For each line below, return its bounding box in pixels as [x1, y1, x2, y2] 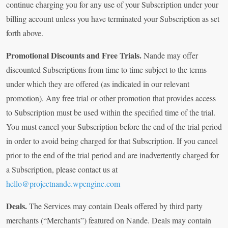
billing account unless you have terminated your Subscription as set [6, 13, 219, 24]
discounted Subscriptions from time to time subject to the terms [6, 64, 207, 75]
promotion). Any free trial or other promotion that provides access [6, 93, 216, 104]
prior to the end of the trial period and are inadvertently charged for [6, 150, 219, 161]
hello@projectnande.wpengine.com [6, 178, 120, 189]
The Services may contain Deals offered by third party [29, 201, 203, 212]
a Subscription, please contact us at [6, 164, 118, 175]
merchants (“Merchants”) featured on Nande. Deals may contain [6, 215, 211, 226]
